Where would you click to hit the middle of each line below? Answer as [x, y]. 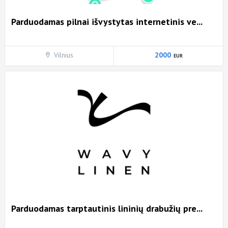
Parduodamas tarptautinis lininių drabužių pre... [107, 209]
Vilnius [63, 55]
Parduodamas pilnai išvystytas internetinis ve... [107, 22]
